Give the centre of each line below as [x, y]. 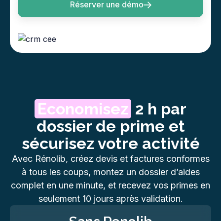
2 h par [159, 109]
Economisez [83, 109]
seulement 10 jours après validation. [110, 198]
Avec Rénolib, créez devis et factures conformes [110, 158]
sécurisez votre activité [110, 143]
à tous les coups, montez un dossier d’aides [110, 172]
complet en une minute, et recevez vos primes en [110, 185]
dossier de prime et [110, 126]
